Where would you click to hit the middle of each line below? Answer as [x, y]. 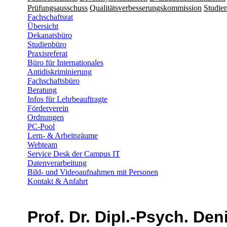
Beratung [42, 90]
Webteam [42, 144]
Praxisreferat [47, 53]
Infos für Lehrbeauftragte [67, 99]
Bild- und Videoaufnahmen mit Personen [93, 172]
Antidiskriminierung [60, 71]
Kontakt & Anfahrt [58, 181]
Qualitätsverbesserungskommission [146, 8]
